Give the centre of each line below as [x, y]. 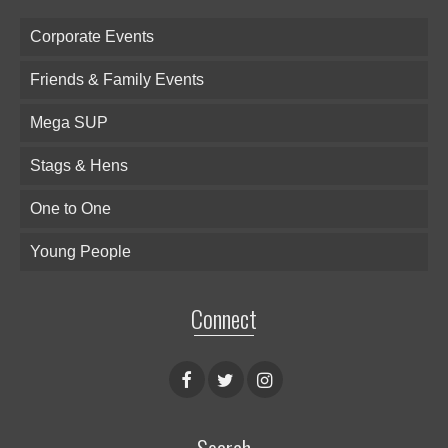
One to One [70, 209]
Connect [224, 318]
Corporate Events [92, 37]
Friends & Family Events [117, 80]
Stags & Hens [79, 166]
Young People [80, 252]
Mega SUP [69, 123]
